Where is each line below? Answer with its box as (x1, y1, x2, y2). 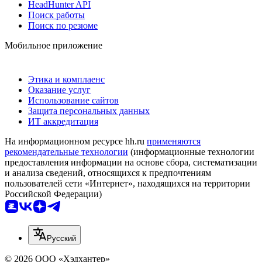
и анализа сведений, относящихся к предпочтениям (5, 167, 211, 178)
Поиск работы (28, 9, 85, 20)
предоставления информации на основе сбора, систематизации (5, 157, 257, 167)
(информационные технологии (128, 146, 254, 157)
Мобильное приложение (5, 40, 102, 50)
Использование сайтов (28, 95, 119, 105)
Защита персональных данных (28, 105, 150, 116)
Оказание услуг (28, 84, 91, 95)
